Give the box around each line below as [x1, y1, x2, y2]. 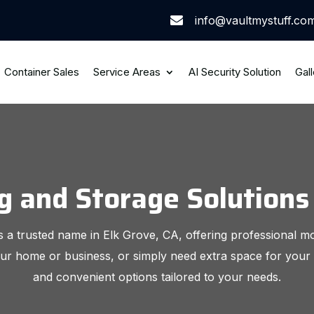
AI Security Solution [188, 65, 281, 78]
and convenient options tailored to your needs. [33, 270, 281, 284]
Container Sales [4, 65, 79, 78]
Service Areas [93, 65, 161, 78]
